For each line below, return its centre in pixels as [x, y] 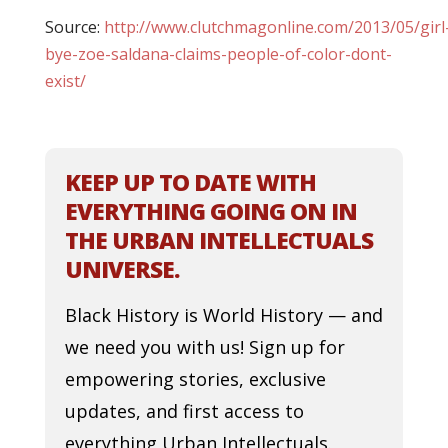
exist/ [65, 81]
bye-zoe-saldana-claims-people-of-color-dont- [218, 54]
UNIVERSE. [121, 269]
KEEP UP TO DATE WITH [190, 182]
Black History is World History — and [223, 315]
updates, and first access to [184, 411]
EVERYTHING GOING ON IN [210, 211]
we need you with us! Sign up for [204, 347]
